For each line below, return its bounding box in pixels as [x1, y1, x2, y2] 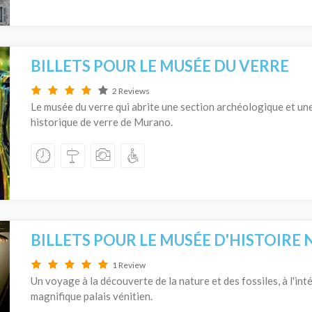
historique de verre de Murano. [31, 116, 173, 128]
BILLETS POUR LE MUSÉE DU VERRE [31, 56, 289, 75]
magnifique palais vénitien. [31, 290, 153, 302]
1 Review [112, 260, 146, 270]
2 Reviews [112, 86, 150, 96]
